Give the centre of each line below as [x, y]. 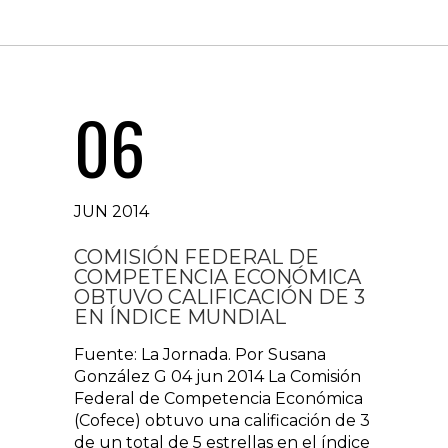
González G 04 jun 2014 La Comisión [217, 376]
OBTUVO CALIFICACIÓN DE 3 [219, 297]
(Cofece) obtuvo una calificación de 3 [222, 420]
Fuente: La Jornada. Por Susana [200, 354]
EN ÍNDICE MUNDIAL [180, 317]
